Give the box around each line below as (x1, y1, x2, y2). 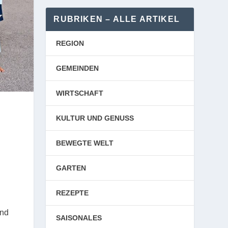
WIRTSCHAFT (56, 89, 104, 97)
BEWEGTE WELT (56, 139, 114, 147)
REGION (56, 39, 84, 47)
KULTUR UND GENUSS (56, 114, 134, 122)
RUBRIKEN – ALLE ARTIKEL (53, 15, 180, 23)
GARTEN (56, 164, 87, 172)
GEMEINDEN (56, 64, 99, 72)
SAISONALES (56, 214, 102, 222)
